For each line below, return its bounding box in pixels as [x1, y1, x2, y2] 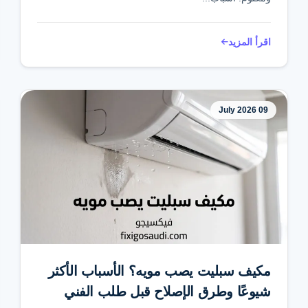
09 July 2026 [258, 105, 268, 115]
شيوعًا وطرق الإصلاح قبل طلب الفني [64, 284, 271, 299]
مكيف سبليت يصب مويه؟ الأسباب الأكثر [47, 263, 271, 278]
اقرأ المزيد [228, 36, 271, 47]
